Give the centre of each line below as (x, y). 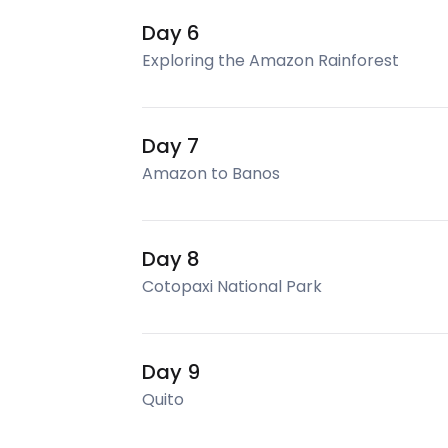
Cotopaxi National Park (232, 286)
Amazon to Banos (211, 173)
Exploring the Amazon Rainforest (270, 60)
